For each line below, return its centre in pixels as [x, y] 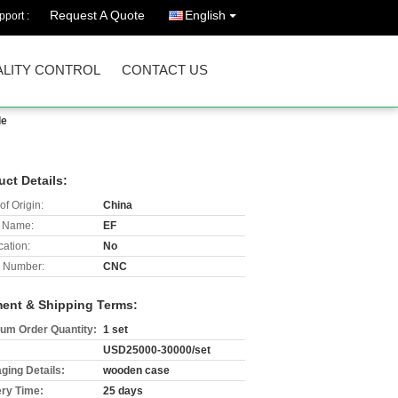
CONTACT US [165, 70]
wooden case [136, 370]
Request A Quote [97, 15]
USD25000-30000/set [157, 350]
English [205, 15]
